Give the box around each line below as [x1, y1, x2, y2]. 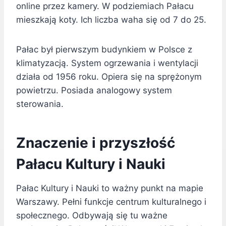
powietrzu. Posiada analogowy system [16, 85, 172, 96]
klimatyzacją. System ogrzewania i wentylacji [16, 58, 198, 69]
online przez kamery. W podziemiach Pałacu [16, 1, 194, 12]
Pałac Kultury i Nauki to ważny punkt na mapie [16, 183, 203, 194]
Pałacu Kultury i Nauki [16, 155, 165, 173]
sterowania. [16, 99, 64, 109]
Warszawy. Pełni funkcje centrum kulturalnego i [16, 197, 206, 207]
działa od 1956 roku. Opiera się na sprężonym [16, 72, 202, 82]
